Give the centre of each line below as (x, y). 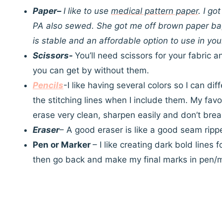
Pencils (48, 85)
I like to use (87, 11)
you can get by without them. (91, 71)
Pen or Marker (63, 145)
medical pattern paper (155, 11)
